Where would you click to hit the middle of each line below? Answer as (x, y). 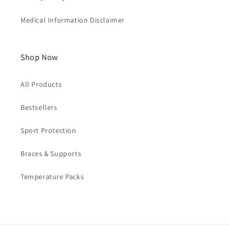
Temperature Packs (52, 177)
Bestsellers (39, 107)
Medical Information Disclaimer (73, 20)
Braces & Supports (51, 154)
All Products (41, 84)
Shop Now (39, 57)
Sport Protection (49, 130)
